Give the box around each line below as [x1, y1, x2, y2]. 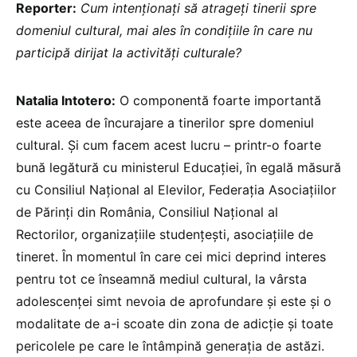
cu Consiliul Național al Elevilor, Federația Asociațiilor [16, 182, 336, 198]
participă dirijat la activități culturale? [16, 45, 241, 61]
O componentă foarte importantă [116, 92, 321, 109]
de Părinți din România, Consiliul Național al [16, 204, 278, 221]
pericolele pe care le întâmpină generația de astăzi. [16, 338, 324, 355]
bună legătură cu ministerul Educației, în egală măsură [16, 159, 341, 176]
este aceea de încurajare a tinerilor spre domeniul [16, 115, 314, 131]
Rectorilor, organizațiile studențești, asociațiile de [16, 226, 313, 243]
